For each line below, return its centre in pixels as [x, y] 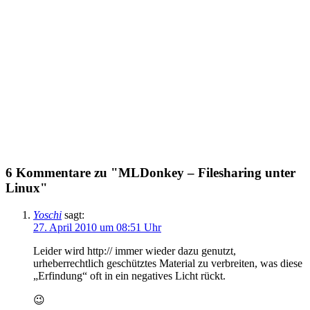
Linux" [27, 188]
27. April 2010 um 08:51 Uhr [97, 227]
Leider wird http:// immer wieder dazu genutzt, [135, 250]
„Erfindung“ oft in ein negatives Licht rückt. [129, 275]
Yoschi [47, 215]
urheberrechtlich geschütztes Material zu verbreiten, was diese [168, 263]
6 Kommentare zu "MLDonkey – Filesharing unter [151, 172]
